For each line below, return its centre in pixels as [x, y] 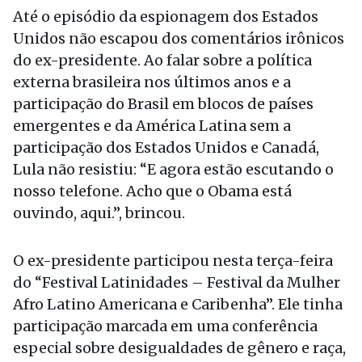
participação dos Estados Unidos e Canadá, [166, 147]
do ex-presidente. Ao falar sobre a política [162, 60]
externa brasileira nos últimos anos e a [152, 82]
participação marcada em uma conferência [165, 326]
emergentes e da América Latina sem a [152, 126]
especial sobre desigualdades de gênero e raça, [179, 348]
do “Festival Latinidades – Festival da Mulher [177, 282]
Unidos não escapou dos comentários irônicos [179, 38]
